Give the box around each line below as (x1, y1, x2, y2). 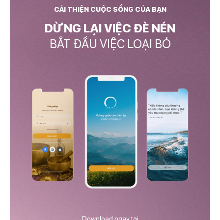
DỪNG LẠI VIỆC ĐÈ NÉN (45, 21, 175, 36)
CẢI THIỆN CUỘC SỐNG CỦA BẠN (54, 5, 166, 14)
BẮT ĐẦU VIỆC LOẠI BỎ (49, 37, 171, 52)
